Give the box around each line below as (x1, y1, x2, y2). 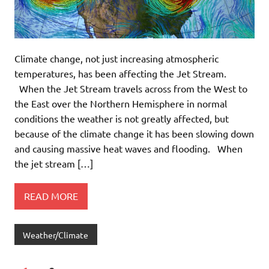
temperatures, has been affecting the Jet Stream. (14, 67, 226, 79)
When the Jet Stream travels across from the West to (14, 82, 247, 94)
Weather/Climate (23, 229, 89, 240)
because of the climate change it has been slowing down (14, 127, 254, 139)
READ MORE (24, 190, 78, 202)
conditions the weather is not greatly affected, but (14, 112, 229, 124)
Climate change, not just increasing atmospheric (14, 52, 219, 64)
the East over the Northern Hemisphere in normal (14, 97, 227, 109)
